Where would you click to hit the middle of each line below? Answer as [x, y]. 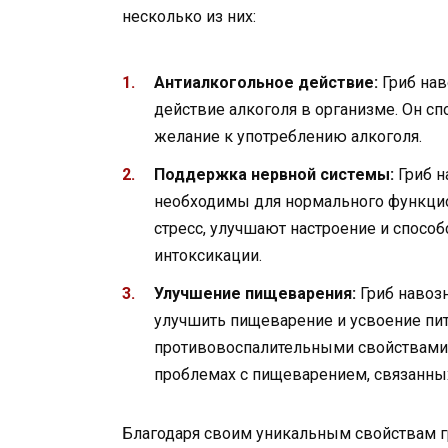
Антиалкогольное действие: [266, 82]
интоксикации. [208, 255]
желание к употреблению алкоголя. [288, 136]
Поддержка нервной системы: [274, 174]
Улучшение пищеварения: [255, 294]
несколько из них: [189, 17]
